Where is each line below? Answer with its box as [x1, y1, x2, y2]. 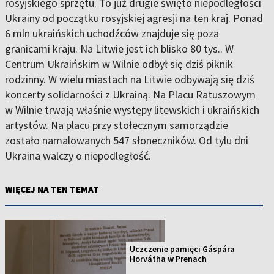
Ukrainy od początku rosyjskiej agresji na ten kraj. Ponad [5, 11, 263, 25]
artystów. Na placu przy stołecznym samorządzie [5, 118, 228, 132]
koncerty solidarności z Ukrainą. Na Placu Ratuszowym [5, 87, 256, 102]
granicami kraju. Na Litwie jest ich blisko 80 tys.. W [5, 42, 234, 56]
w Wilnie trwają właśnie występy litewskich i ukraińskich [5, 103, 259, 117]
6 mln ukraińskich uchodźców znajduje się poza [5, 26, 219, 40]
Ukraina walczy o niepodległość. [5, 149, 151, 163]
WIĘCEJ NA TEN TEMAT [5, 183, 99, 195]
